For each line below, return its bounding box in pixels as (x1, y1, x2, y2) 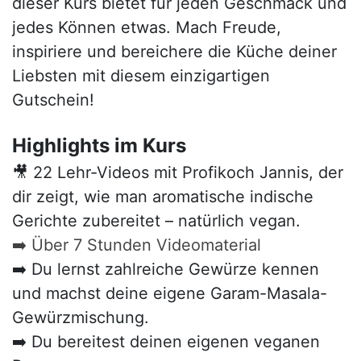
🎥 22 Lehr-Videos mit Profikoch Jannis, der (12, 163, 343, 182)
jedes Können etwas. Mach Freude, (12, 18, 281, 37)
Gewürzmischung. (12, 308, 149, 327)
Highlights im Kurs (12, 134, 186, 157)
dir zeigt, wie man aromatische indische (12, 187, 313, 206)
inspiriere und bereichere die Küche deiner (12, 42, 337, 61)
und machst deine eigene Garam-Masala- (12, 284, 327, 303)
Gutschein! (12, 90, 94, 110)
